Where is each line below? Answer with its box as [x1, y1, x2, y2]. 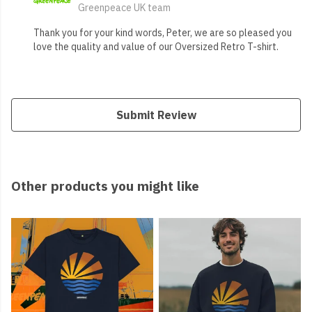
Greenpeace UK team [78, 1, 171, 15]
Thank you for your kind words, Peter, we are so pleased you [33, 26, 292, 40]
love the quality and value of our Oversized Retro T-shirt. [33, 40, 279, 54]
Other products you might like [11, 177, 199, 195]
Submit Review [116, 108, 196, 123]
